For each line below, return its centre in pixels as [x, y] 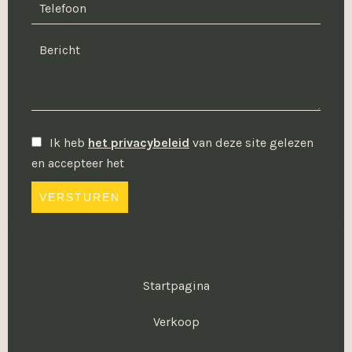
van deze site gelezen [251, 143]
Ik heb [69, 143]
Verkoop [176, 322]
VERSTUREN [80, 197]
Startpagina [176, 286]
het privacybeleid [139, 143]
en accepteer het [78, 163]
